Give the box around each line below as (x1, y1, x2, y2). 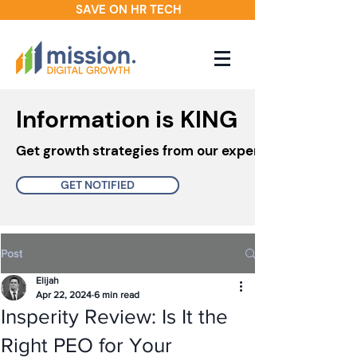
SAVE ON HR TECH (75, 2, 182, 18)
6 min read (94, 289, 139, 300)
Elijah (36, 275, 59, 286)
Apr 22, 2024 (36, 289, 92, 300)
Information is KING (16, 104, 237, 135)
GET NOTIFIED (61, 178, 135, 192)
